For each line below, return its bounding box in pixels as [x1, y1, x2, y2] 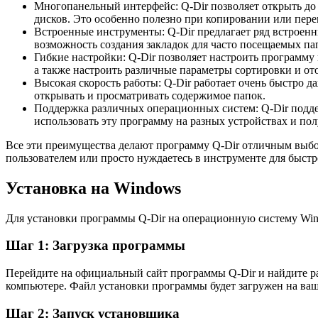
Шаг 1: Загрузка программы [6, 238, 185, 253]
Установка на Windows [6, 178, 181, 197]
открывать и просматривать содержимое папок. [34, 89, 265, 102]
